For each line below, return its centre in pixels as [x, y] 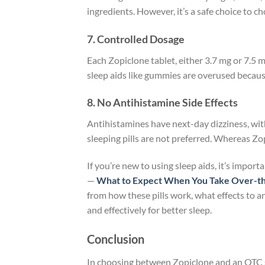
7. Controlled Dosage [136, 39]
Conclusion [116, 239]
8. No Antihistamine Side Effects [162, 103]
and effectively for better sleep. [149, 210]
